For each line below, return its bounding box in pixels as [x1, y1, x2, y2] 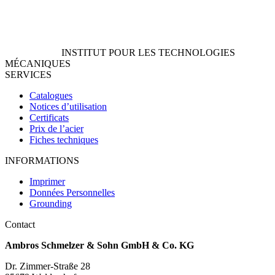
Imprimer [29, 176, 65, 187]
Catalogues [29, 90, 72, 101]
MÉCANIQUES [5, 58, 71, 69]
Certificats [29, 112, 69, 123]
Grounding [29, 198, 72, 209]
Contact [5, 219, 35, 230]
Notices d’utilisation [29, 101, 107, 112]
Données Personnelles [29, 187, 115, 198]
